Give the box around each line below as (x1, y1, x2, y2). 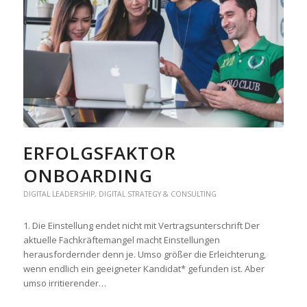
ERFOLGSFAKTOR (23, 140, 176, 166)
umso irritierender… (23, 277, 106, 290)
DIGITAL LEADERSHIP (23, 189, 95, 199)
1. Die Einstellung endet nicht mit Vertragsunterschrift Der (23, 219, 260, 232)
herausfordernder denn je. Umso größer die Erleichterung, (23, 248, 266, 261)
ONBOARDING (23, 163, 153, 188)
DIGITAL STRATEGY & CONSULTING (98, 189, 217, 199)
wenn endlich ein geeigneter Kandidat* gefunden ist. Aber (23, 262, 265, 275)
